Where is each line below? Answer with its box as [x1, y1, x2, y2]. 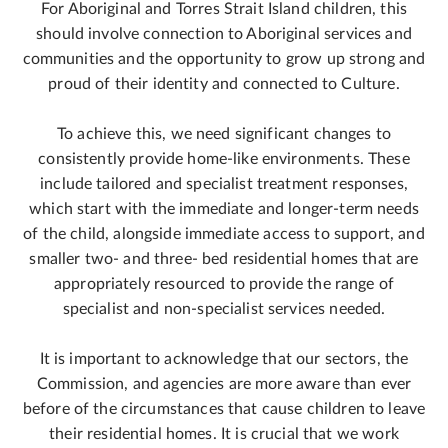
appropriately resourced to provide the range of [53, 276, 395, 292]
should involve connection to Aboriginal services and [36, 26, 412, 42]
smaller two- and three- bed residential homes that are [29, 251, 419, 267]
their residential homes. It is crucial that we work [49, 426, 399, 442]
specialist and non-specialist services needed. [62, 301, 386, 317]
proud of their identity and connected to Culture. [48, 76, 400, 92]
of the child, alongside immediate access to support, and [23, 226, 425, 242]
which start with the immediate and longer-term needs [29, 201, 419, 217]
